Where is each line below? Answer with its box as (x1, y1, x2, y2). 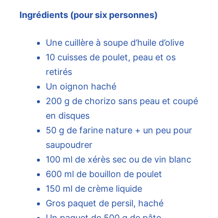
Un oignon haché (46, 81, 116, 92)
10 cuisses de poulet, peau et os (46, 52, 176, 63)
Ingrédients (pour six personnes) (19, 10, 158, 20)
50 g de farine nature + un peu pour (46, 125, 192, 136)
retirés (46, 67, 72, 77)
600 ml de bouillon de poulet (46, 169, 162, 180)
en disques (46, 110, 90, 121)
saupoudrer (46, 140, 92, 150)
